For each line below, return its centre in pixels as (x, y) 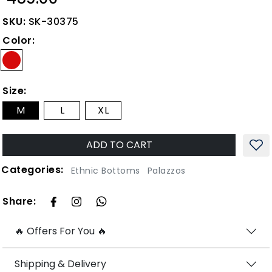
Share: (19, 202)
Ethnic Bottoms (105, 170)
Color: (19, 40)
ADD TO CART (131, 145)
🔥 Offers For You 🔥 (61, 231)
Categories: (32, 169)
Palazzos (166, 170)
